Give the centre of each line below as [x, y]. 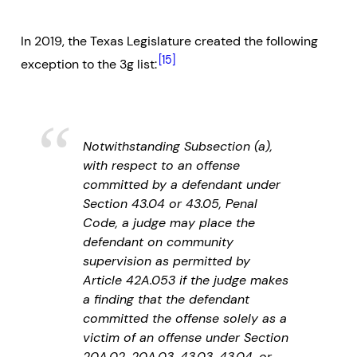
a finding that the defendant [166, 299]
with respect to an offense [161, 165]
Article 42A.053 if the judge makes [186, 280]
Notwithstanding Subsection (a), [178, 146]
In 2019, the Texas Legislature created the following [169, 41]
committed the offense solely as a [185, 318]
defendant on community [158, 241]
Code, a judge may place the [169, 222]
